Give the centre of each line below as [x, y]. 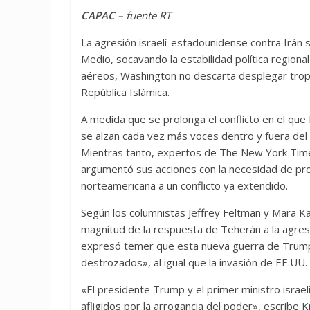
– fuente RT [143, 15]
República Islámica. [125, 92]
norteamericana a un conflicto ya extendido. [184, 185]
